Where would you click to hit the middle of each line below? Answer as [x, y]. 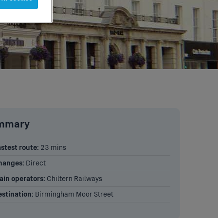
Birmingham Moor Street [73, 195]
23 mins [53, 148]
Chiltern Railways [74, 179]
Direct [35, 163]
